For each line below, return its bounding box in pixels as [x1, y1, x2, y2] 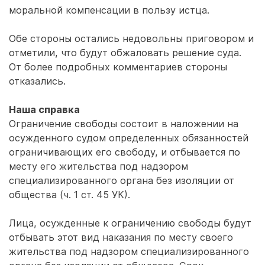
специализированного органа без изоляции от [9, 174, 234, 186]
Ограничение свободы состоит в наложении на [9, 118, 238, 130]
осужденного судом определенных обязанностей [9, 132, 248, 144]
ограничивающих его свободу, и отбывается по [9, 146, 240, 158]
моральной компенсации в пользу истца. [9, 4, 209, 16]
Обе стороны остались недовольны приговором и [9, 33, 254, 44]
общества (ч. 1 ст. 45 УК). [9, 189, 130, 201]
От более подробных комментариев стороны [9, 61, 227, 73]
